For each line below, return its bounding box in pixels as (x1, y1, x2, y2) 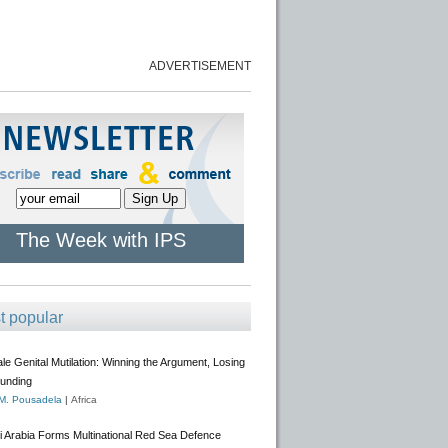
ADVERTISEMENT (149, 59, 251, 73)
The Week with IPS (16, 229, 186, 251)
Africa (71, 394, 97, 405)
